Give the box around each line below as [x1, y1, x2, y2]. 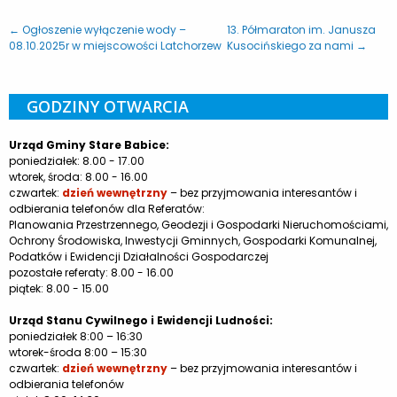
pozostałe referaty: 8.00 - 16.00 [9, 264, 174, 280]
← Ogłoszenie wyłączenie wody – [9, 21, 186, 37]
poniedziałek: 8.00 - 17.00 [9, 152, 144, 168]
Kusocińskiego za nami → [226, 37, 367, 53]
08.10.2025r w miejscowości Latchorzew [9, 37, 222, 53]
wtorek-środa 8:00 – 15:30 [9, 344, 147, 360]
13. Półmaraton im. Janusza [226, 21, 376, 37]
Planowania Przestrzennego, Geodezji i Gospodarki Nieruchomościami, [9, 216, 388, 232]
